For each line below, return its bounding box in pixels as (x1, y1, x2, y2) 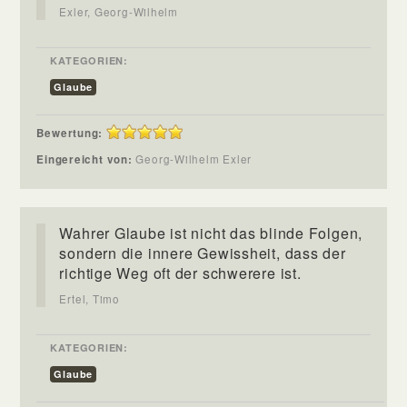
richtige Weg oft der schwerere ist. (59, 262, 302, 283)
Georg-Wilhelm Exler (135, 151, 266, 166)
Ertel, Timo (59, 291, 120, 306)
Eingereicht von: (36, 151, 136, 167)
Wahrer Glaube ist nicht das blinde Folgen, (59, 222, 363, 243)
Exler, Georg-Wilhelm (59, 4, 179, 19)
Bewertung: (36, 124, 104, 141)
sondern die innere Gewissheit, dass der (59, 242, 346, 263)
